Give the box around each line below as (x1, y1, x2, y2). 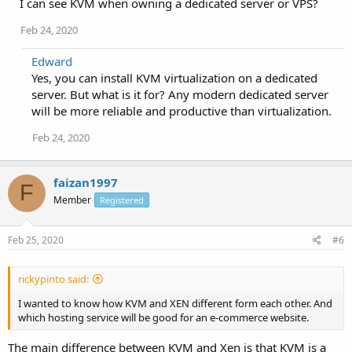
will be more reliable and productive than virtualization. (31, 102, 332, 119)
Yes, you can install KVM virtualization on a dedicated (31, 69, 317, 86)
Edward (31, 53, 72, 69)
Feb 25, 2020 (8, 233, 64, 247)
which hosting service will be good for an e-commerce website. (18, 310, 309, 325)
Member (53, 192, 91, 207)
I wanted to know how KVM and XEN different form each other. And (18, 296, 332, 311)
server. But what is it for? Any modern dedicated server (31, 86, 328, 102)
